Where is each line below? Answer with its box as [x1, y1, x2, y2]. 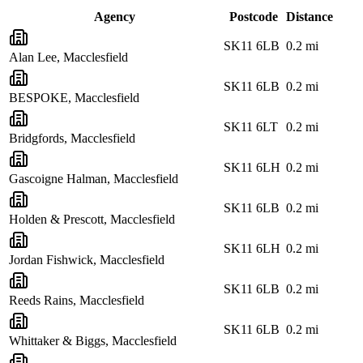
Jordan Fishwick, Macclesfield [9, 252, 164, 267]
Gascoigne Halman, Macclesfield [9, 171, 178, 186]
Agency [94, 9, 135, 23]
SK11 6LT [224, 119, 278, 134]
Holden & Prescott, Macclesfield [9, 211, 175, 226]
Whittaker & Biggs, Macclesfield [9, 333, 177, 348]
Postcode [228, 9, 278, 23]
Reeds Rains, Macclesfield [9, 293, 144, 307]
